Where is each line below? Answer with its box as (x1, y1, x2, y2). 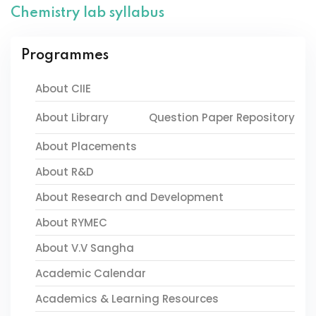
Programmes (21, 49, 109, 63)
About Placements (35, 139, 137, 154)
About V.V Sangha (35, 241, 134, 255)
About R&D (35, 164, 94, 179)
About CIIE (35, 81, 91, 96)
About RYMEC (35, 215, 107, 230)
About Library (35, 110, 109, 125)
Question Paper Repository (149, 110, 295, 125)
